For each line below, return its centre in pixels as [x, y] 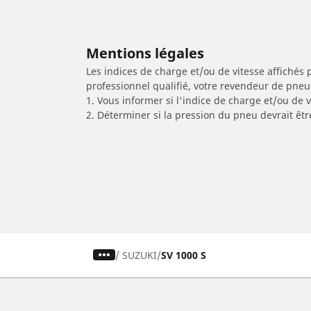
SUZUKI [140, 255]
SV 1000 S [184, 255]
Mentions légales [145, 53]
